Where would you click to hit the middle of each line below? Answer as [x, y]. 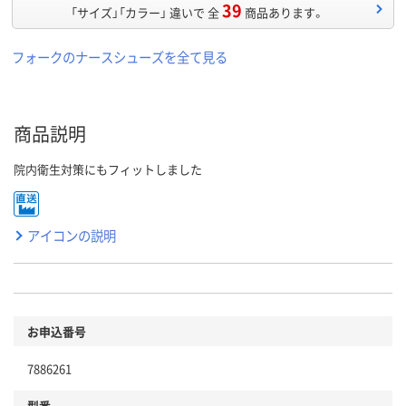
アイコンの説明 [72, 235]
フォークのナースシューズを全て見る [120, 56]
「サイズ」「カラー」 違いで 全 [145, 12]
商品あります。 [284, 12]
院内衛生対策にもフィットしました [108, 169]
